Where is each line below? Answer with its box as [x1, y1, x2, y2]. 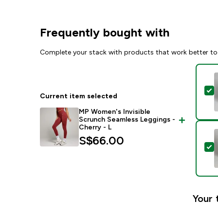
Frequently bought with [40, 26, 170, 39]
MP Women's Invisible [79, 108, 151, 115]
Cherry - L [79, 123, 112, 131]
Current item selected [40, 92, 118, 100]
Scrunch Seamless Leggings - [79, 115, 176, 123]
